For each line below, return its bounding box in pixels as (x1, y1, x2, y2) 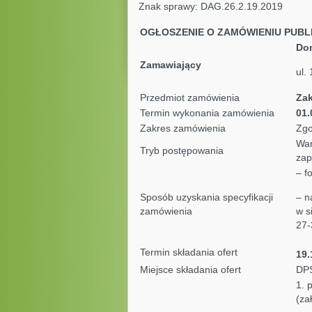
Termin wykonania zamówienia (139, 107, 274, 118)
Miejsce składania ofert (139, 264, 241, 275)
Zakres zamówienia (139, 123, 226, 134)
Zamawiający (139, 59, 201, 70)
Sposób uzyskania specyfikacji (139, 192, 273, 203)
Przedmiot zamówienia (139, 92, 240, 103)
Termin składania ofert (139, 247, 237, 258)
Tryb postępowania (139, 145, 224, 156)
